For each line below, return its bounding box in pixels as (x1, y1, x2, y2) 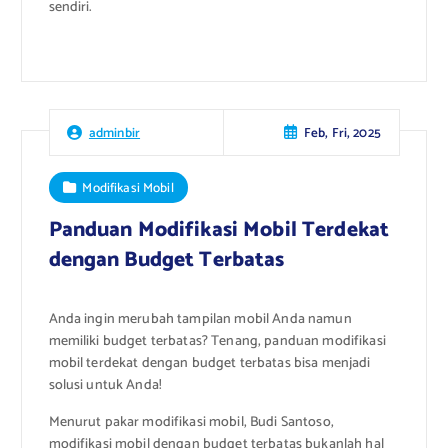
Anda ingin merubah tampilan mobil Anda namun (48, 308, 352, 332)
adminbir (88, 122, 141, 145)
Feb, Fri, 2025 (303, 121, 381, 144)
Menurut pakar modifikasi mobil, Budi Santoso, (48, 410, 334, 434)
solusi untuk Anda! (48, 374, 163, 398)
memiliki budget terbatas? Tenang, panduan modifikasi (48, 330, 386, 354)
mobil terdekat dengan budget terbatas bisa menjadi (48, 352, 371, 376)
